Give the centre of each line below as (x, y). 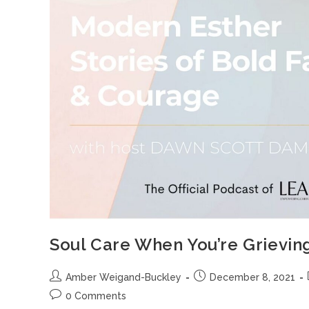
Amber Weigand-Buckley (123, 277)
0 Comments (96, 296)
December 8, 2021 (252, 277)
